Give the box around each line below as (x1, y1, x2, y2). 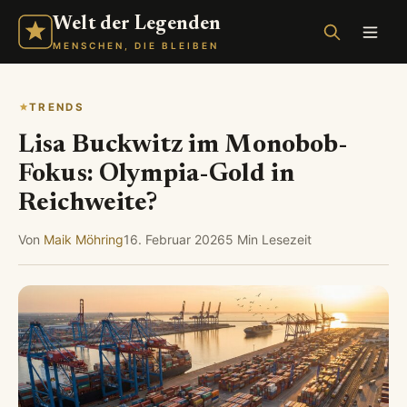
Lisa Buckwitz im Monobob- (18, 133, 349, 158)
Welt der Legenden (53, 15, 222, 35)
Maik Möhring (44, 232, 124, 247)
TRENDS (29, 100, 84, 114)
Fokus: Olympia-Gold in (18, 162, 295, 187)
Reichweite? (18, 191, 158, 216)
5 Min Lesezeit (225, 232, 312, 247)
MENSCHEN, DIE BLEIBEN (53, 40, 219, 51)
